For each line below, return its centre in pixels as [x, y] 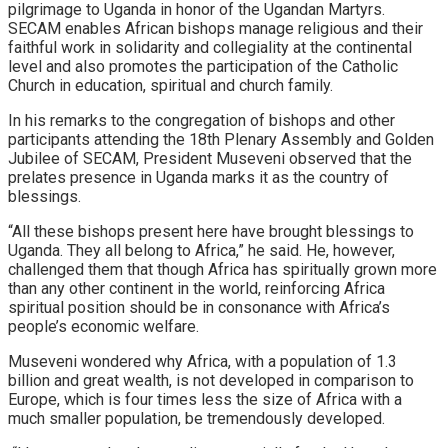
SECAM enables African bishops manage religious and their [215, 29]
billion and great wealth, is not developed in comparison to [211, 381]
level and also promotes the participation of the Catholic [203, 67]
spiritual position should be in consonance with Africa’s [199, 308]
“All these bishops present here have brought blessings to [211, 232]
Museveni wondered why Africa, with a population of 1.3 [202, 362]
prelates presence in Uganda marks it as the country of [198, 178]
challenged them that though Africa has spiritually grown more [222, 270]
